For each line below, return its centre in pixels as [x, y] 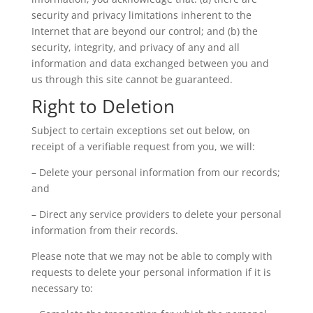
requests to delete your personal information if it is [151, 272]
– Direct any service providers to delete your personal [156, 214]
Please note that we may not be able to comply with [152, 256]
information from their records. [104, 230]
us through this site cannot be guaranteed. [132, 79]
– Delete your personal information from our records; [155, 172]
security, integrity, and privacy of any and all [135, 47]
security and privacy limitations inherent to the [141, 15]
